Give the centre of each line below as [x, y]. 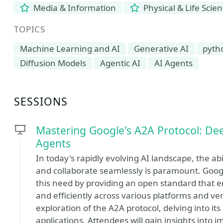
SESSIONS [41, 101]
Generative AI [161, 49]
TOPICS [30, 29]
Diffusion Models [53, 63]
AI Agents [173, 63]
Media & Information [74, 8]
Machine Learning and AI [70, 49]
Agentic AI [120, 63]
